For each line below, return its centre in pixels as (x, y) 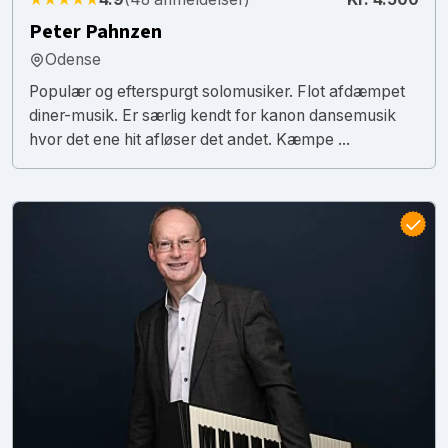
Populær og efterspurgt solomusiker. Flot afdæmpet (217, 91)
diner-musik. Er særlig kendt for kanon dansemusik (212, 115)
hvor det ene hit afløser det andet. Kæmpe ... (189, 139)
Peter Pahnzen (95, 31)
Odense (73, 59)
